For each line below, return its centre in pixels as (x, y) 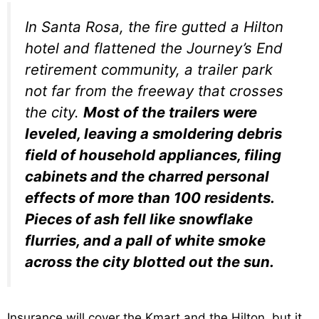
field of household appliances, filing (153, 155)
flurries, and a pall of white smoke (145, 241)
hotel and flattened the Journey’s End (154, 48)
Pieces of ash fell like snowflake (139, 219)
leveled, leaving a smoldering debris (153, 134)
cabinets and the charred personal (147, 177)
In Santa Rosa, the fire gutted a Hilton (154, 27)
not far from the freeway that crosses (154, 91)
